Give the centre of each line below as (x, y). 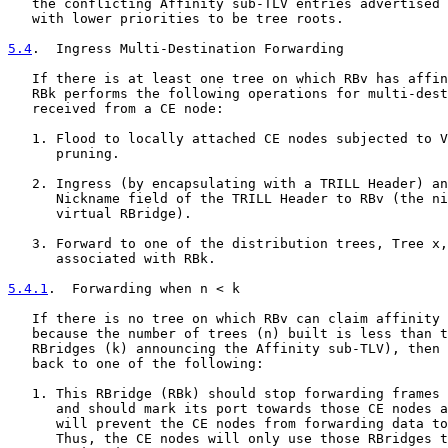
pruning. (64, 153)
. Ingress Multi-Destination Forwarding (188, 48)
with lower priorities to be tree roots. (176, 18)
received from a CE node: (116, 108)
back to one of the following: (136, 363)
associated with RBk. (112, 258)
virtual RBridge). (100, 213)
